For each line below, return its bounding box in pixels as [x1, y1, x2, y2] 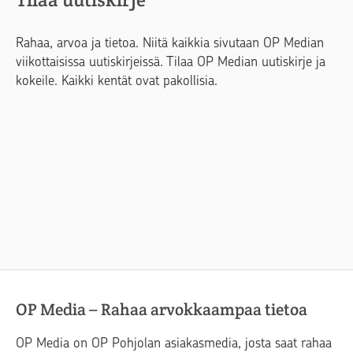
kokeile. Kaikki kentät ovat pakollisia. [16, 72, 217, 89]
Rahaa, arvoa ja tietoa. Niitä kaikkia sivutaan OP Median [16, 35, 324, 51]
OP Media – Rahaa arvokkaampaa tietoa [16, 299, 307, 321]
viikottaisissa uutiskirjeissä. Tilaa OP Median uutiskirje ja [16, 54, 325, 70]
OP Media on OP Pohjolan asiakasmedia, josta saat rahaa [16, 335, 332, 351]
